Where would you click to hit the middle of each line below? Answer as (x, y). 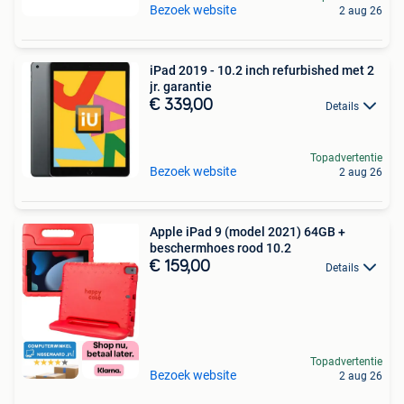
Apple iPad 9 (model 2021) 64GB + (248, 232)
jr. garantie (181, 87)
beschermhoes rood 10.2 (220, 248)
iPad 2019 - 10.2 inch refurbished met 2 (211, 70)
